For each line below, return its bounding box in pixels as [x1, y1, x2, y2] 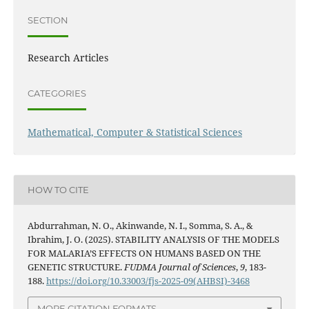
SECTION [27, 14, 68, 26]
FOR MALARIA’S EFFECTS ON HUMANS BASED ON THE [27, 246, 261, 259]
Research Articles [27, 50, 108, 64]
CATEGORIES [27, 88, 86, 99]
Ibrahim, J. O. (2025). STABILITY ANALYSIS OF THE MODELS [27, 232, 279, 246]
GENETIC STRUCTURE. [27, 260, 124, 273]
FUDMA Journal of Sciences [123, 260, 236, 273]
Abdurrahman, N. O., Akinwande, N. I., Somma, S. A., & [27, 219, 253, 232]
